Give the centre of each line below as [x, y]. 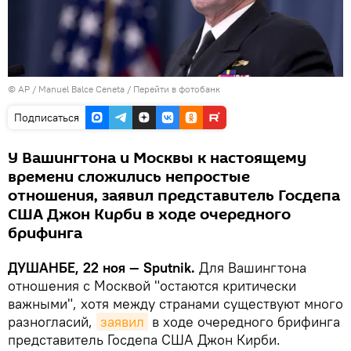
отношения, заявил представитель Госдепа [174, 196]
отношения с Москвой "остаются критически [152, 286]
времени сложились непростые [129, 177]
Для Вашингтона [251, 268]
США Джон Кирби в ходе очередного [149, 215]
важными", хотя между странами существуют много [175, 304]
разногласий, [52, 322]
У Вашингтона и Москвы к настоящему [157, 159]
